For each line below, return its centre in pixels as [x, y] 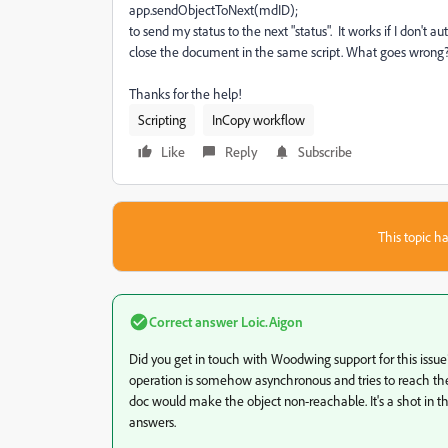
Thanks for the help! [185, 93]
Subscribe [325, 151]
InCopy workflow [258, 119]
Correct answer [193, 321]
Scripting [162, 119]
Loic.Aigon [270, 321]
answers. [152, 421]
